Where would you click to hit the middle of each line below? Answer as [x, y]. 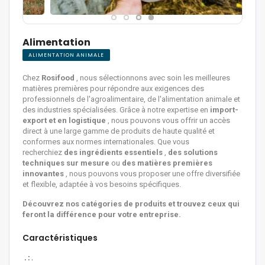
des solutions [193, 152]
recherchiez [43, 152]
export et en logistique [64, 120]
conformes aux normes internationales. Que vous [106, 141]
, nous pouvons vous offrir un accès [168, 120]
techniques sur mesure [66, 163]
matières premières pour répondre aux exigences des [113, 88]
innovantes [43, 173]
